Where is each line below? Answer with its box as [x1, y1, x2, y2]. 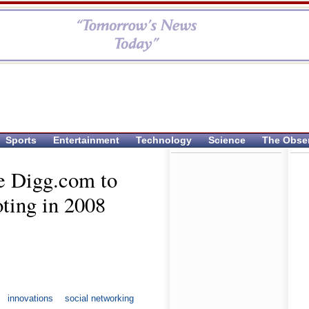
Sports [6, 134, 37, 146]
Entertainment [53, 134, 119, 146]
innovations [7, 293, 53, 304]
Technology [136, 134, 192, 146]
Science [208, 134, 246, 146]
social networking [64, 293, 134, 304]
